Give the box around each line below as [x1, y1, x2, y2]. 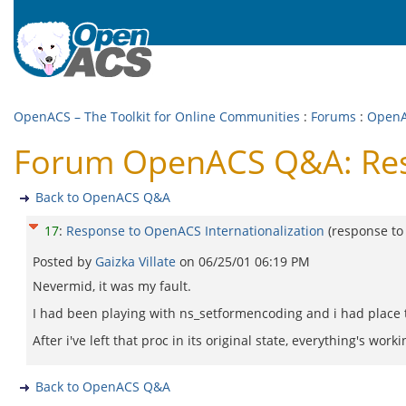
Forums [311, 108, 356, 125]
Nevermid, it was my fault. [33, 277, 191, 295]
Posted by [33, 253, 95, 270]
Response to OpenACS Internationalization [66, 222, 324, 239]
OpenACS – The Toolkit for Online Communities [14, 108, 300, 125]
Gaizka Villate [95, 253, 179, 270]
